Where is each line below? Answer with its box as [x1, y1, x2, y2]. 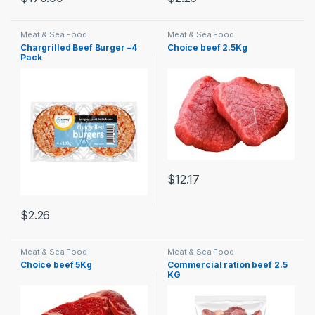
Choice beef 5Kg [20, 259, 92, 270]
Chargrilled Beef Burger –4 [20, 42, 137, 53]
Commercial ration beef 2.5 [167, 259, 288, 270]
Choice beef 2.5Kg [167, 42, 247, 53]
